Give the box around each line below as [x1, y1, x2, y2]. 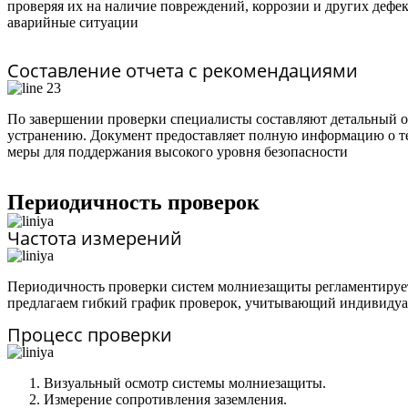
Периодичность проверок [7, 190, 260, 214]
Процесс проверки [7, 322, 172, 347]
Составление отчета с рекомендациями [7, 58, 358, 83]
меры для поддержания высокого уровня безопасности [7, 144, 348, 159]
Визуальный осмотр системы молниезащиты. [44, 375, 326, 391]
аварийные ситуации [7, 15, 138, 30]
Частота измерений [7, 226, 182, 250]
